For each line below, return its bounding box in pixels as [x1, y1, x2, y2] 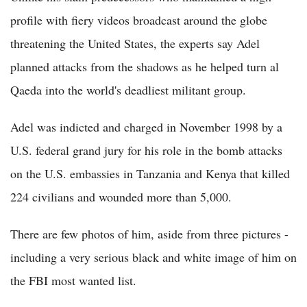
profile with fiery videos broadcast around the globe [10, 12, 267, 29]
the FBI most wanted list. [10, 272, 136, 289]
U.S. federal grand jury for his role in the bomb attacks [10, 142, 282, 159]
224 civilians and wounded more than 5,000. [10, 188, 232, 206]
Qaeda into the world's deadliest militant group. [10, 82, 246, 99]
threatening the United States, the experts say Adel [10, 35, 260, 52]
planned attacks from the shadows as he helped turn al [10, 58, 279, 75]
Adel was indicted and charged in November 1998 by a [10, 119, 282, 136]
